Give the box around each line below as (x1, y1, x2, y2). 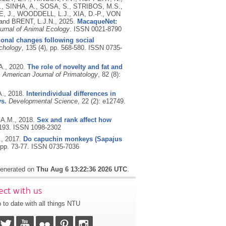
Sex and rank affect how (36, 116, 111, 124)
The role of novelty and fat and (27, 63, 123, 71)
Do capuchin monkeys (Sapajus (23, 135, 122, 143)
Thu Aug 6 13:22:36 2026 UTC (36, 165, 128, 174)
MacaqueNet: (77, 17, 117, 25)
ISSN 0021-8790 (73, 25, 122, 33)
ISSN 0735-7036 (31, 143, 79, 151)
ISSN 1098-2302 (13, 124, 61, 132)
